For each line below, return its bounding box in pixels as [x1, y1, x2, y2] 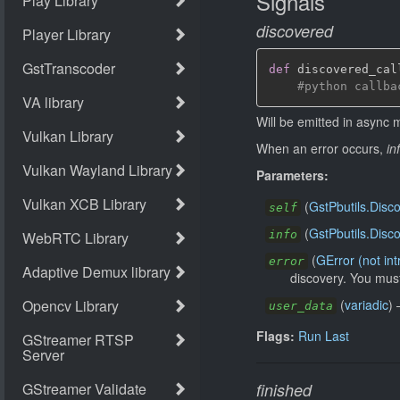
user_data [269, 299, 333, 312]
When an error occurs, [256, 139, 387, 157]
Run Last [298, 327, 349, 345]
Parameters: [256, 166, 329, 184]
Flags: [256, 327, 295, 345]
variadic [345, 296, 388, 313]
